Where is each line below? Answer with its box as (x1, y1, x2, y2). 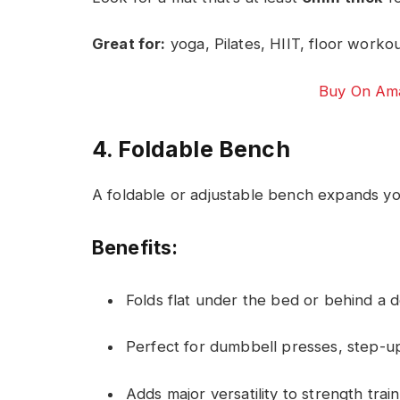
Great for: (92, 35, 166, 54)
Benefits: (92, 235, 179, 259)
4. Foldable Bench (92, 136, 290, 163)
